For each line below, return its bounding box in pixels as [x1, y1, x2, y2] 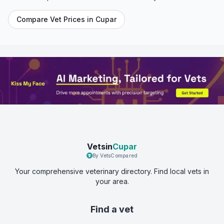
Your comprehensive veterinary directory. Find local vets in [15, 166, 209, 175]
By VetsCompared [92, 152, 138, 158]
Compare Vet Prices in [16, 15, 95, 23]
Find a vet [90, 203, 133, 214]
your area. [95, 176, 129, 185]
